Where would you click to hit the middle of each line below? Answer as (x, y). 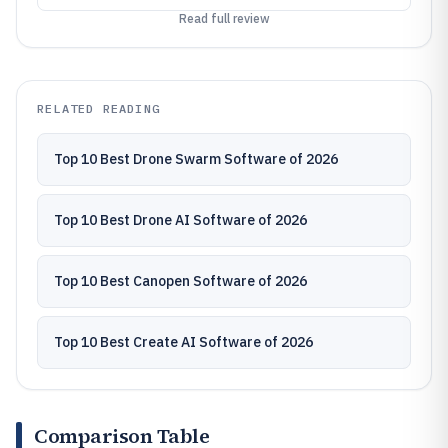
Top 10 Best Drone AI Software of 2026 (180, 220)
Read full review (224, 18)
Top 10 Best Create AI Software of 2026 (183, 342)
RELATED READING (98, 108)
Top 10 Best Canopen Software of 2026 (180, 281)
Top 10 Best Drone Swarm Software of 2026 (196, 159)
